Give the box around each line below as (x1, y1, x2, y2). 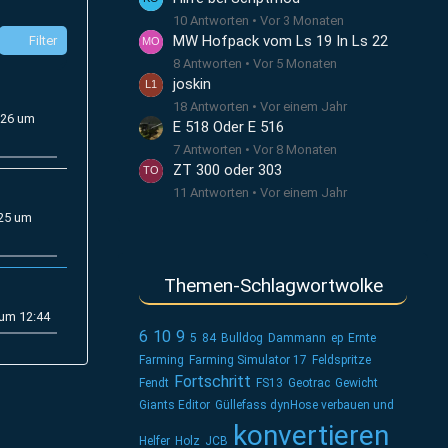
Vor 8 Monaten (253, 142, 337, 157)
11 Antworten (173, 185, 249, 200)
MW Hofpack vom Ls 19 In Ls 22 (173, 32, 388, 50)
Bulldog (221, 331, 263, 345)
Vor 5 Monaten (253, 56, 337, 71)
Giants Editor (139, 398, 210, 412)
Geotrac (288, 376, 330, 390)
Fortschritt (174, 372, 251, 391)
